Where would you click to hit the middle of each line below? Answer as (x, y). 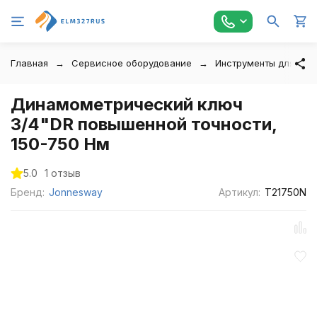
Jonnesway (75, 192)
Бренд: (28, 192)
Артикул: (240, 192)
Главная (29, 63)
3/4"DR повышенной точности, (144, 124)
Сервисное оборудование (132, 63)
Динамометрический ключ (127, 104)
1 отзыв (63, 173)
